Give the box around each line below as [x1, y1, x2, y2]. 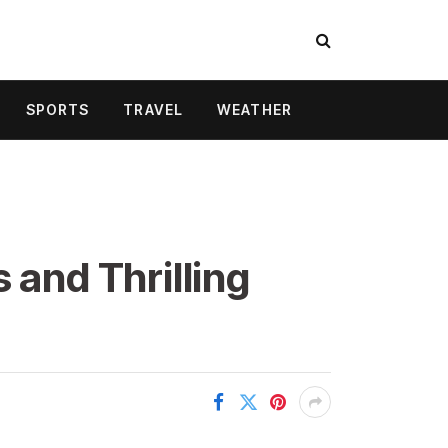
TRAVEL [123, 101, 184, 118]
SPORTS [25, 101, 90, 118]
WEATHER [217, 101, 292, 118]
